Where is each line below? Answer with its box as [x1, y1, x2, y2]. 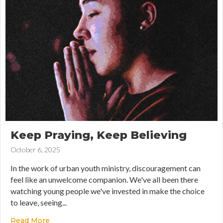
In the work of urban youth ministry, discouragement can [10, 163, 201, 173]
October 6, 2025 [10, 145, 60, 154]
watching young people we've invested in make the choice [10, 186, 205, 196]
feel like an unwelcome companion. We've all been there [10, 174, 198, 184]
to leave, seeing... [10, 197, 67, 207]
